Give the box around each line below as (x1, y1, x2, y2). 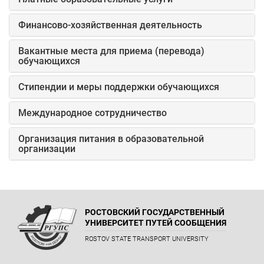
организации (18, 143, 75, 154)
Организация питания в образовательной (18, 133, 204, 144)
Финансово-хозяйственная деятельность (18, 19, 202, 31)
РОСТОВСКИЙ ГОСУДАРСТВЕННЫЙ (85, 207, 225, 217)
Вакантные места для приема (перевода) (18, 45, 204, 57)
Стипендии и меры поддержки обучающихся (18, 81, 219, 93)
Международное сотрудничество (18, 107, 167, 118)
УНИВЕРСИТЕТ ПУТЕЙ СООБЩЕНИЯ (85, 218, 226, 227)
